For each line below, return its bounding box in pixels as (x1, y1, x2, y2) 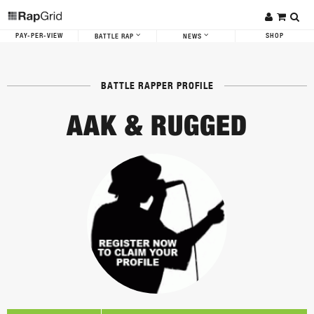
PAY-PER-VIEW (15, 31, 63, 41)
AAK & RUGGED (67, 108, 247, 142)
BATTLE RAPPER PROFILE (100, 79, 214, 92)
